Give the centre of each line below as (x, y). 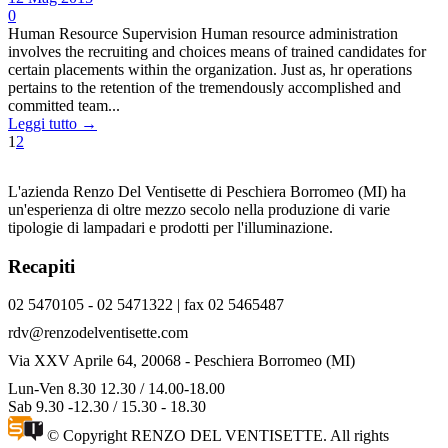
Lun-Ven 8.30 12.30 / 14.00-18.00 (116, 389)
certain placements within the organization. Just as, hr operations (210, 69)
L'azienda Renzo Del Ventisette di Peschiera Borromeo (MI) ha (207, 191)
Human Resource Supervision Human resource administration (203, 33)
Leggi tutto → (52, 123)
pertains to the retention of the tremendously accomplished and (204, 87)
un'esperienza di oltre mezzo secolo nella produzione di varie (199, 209)
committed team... (64, 105)
